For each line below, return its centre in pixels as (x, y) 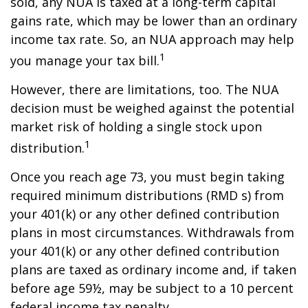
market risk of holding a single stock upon (136, 126)
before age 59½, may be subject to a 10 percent (152, 288)
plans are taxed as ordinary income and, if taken (153, 269)
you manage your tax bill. (85, 60)
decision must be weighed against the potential (152, 108)
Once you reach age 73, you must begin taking (147, 177)
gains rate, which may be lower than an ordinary (154, 21)
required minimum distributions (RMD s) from (147, 195)
